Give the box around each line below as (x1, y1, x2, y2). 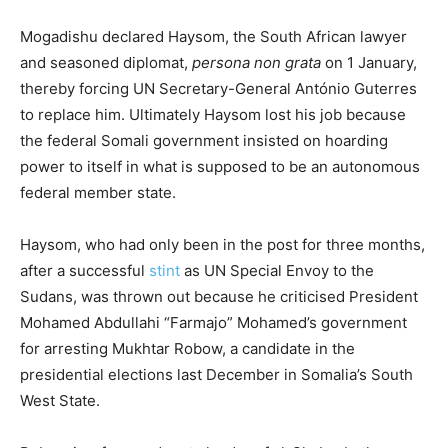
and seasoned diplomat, (20, 53, 192, 73)
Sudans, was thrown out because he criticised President (20, 287, 418, 307)
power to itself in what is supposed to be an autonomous (20, 157, 420, 177)
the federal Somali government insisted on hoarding (20, 131, 388, 151)
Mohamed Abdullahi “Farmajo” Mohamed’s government (20, 313, 407, 333)
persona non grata (192, 53, 321, 73)
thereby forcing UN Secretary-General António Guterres (20, 79, 417, 99)
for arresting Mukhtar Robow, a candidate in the (20, 339, 355, 359)
